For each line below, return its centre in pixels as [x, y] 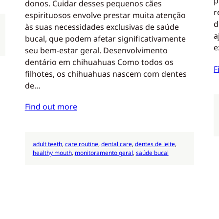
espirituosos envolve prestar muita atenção [105, 15]
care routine [81, 144]
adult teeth [47, 144]
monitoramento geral [104, 153]
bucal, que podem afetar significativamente [105, 38]
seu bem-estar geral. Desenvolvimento [96, 50]
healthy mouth [52, 153]
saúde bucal [152, 153]
